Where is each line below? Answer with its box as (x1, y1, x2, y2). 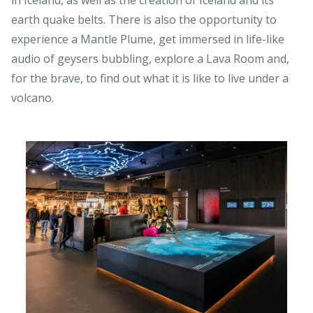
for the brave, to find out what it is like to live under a (11, 70, 289, 86)
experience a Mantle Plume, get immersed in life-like (11, 31, 284, 47)
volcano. (11, 89, 54, 105)
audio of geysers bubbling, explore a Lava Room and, (11, 50, 289, 66)
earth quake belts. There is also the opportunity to (11, 11, 277, 27)
